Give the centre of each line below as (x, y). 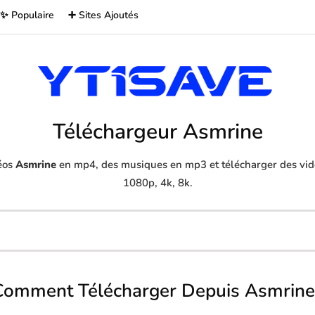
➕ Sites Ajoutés (103, 15)
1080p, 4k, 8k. (157, 183)
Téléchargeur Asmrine (157, 132)
